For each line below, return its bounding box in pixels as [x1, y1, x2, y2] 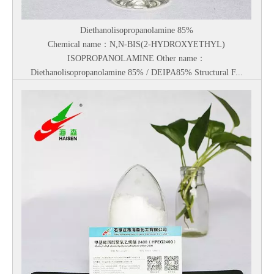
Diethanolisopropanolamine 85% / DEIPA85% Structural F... [30, 68, 243, 77]
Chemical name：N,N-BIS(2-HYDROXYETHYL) [48, 40, 225, 49]
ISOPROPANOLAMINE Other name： [67, 54, 206, 63]
